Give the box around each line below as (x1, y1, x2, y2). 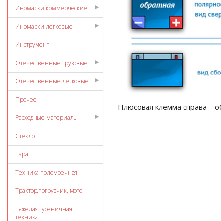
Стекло (15, 132, 35, 140)
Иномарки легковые (15, 22, 73, 31)
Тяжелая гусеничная (15, 205, 72, 213)
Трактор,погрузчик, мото (15, 186, 82, 195)
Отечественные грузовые (15, 59, 88, 67)
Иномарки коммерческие (15, 4, 87, 12)
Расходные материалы (15, 113, 78, 122)
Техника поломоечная (15, 168, 77, 177)
